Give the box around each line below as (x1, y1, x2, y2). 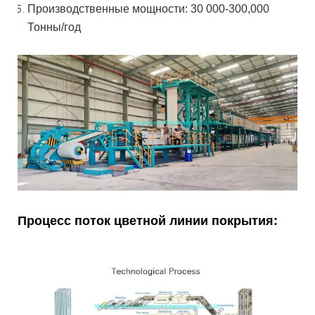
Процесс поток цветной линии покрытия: (18, 213, 278, 228)
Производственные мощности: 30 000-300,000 (27, 3, 269, 15)
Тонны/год (27, 21, 81, 34)
